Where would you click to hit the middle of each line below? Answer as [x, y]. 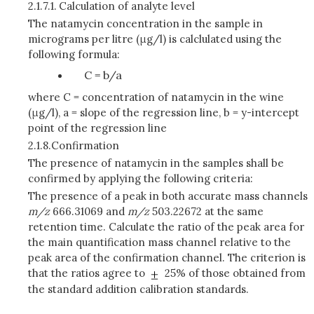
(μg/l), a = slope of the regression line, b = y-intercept [164, 112]
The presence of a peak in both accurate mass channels [168, 196]
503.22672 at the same [206, 211]
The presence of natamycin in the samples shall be [156, 163]
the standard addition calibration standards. [138, 289]
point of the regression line [97, 128]
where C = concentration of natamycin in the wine [156, 97]
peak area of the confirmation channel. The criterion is [167, 258]
